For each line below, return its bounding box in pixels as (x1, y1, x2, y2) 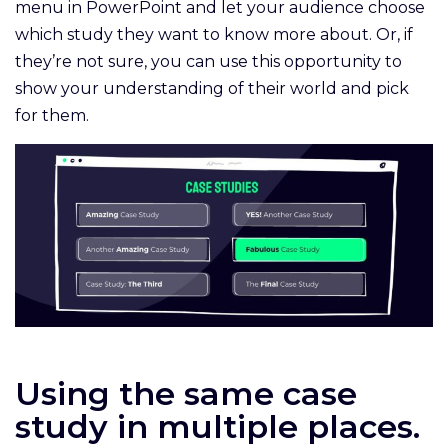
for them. (15, 106, 97, 126)
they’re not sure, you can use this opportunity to (15, 52, 402, 72)
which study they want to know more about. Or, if (15, 25, 413, 45)
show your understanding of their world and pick (15, 79, 409, 99)
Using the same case (15, 374, 357, 414)
